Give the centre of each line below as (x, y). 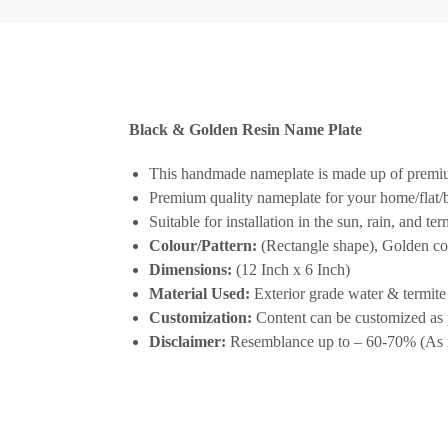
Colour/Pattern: (202, 245)
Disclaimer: (187, 341)
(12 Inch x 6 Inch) (290, 269)
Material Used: (199, 293)
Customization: (200, 317)
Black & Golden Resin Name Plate (245, 130)
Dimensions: (190, 269)
